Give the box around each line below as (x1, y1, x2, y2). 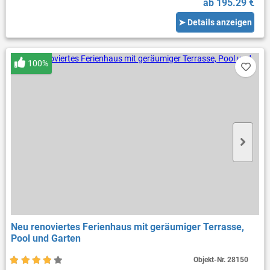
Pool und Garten (10, 233, 81, 245)
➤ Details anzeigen (178, 17, 253, 27)
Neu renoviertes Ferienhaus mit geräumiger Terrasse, (10, 221, 244, 233)
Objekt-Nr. (193, 256, 228, 265)
